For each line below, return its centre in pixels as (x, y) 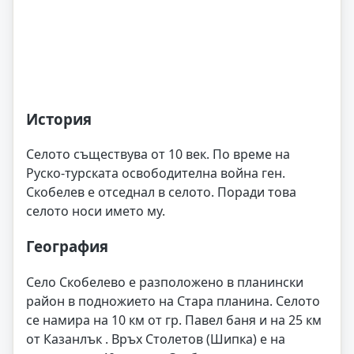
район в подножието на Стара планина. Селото (173, 301)
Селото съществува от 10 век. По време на (158, 154)
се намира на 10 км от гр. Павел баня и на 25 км (174, 320)
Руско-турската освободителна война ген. (156, 173)
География (67, 247)
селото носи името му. (96, 211)
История (59, 119)
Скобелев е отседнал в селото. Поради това (161, 192)
